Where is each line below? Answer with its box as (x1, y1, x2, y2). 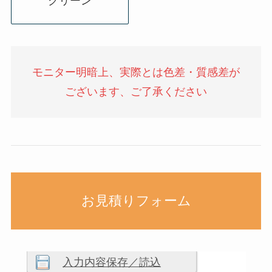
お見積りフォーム (81, 193, 191, 209)
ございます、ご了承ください (65, 85, 207, 98)
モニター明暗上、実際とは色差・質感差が (32, 66, 240, 78)
